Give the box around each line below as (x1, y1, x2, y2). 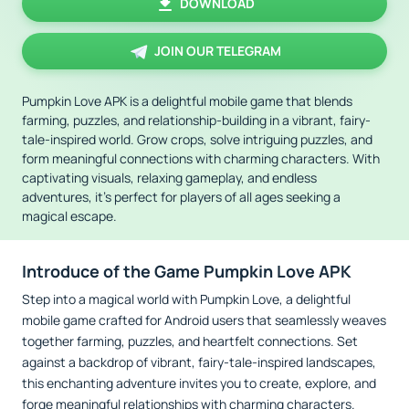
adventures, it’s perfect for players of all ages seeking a (22, 188, 341, 205)
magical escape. (22, 207, 117, 225)
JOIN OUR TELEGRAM (153, 42, 281, 59)
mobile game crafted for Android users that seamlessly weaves (22, 311, 386, 329)
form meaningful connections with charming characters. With (22, 150, 380, 167)
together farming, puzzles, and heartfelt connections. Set (22, 332, 358, 350)
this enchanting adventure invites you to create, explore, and (22, 374, 376, 392)
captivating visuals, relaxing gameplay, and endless (22, 169, 317, 186)
